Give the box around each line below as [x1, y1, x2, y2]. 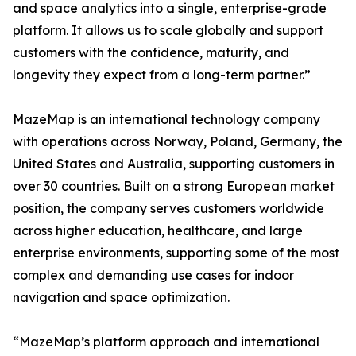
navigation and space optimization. [13, 289, 230, 306]
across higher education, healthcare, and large [13, 222, 303, 239]
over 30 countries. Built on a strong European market [13, 178, 335, 195]
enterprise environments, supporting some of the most [13, 245, 339, 261]
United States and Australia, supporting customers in [13, 156, 335, 172]
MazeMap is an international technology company [13, 111, 320, 128]
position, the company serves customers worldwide [13, 200, 324, 217]
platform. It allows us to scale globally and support [13, 22, 323, 39]
